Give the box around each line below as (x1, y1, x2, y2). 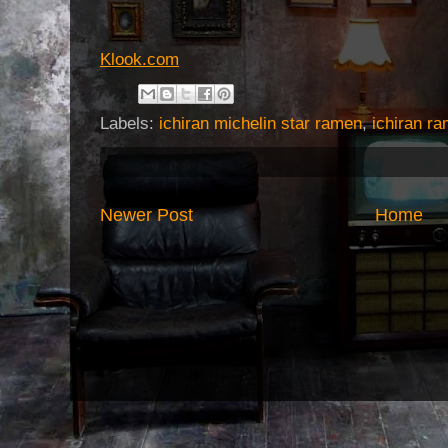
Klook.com (100, 50, 179, 70)
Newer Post (100, 205, 193, 226)
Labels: (100, 114, 159, 134)
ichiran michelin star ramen (159, 114, 362, 134)
